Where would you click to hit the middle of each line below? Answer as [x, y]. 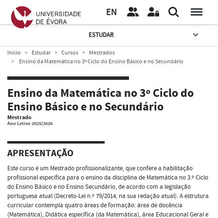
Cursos [70, 53]
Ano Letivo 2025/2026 [30, 124]
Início [14, 53]
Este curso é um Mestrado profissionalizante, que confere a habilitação [100, 168]
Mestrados [102, 53]
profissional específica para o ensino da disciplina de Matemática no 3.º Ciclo [108, 177]
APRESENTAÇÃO [40, 154]
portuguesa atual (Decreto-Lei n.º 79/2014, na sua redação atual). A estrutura [108, 196]
